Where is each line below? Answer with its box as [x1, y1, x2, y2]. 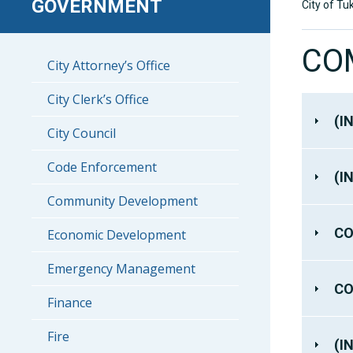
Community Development [47, 192, 198, 210]
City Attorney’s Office [47, 57, 170, 74]
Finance [47, 294, 92, 311]
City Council [47, 124, 116, 142]
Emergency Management [47, 260, 195, 277]
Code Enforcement [47, 158, 157, 176]
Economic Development [47, 226, 186, 243]
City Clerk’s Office [47, 91, 149, 108]
